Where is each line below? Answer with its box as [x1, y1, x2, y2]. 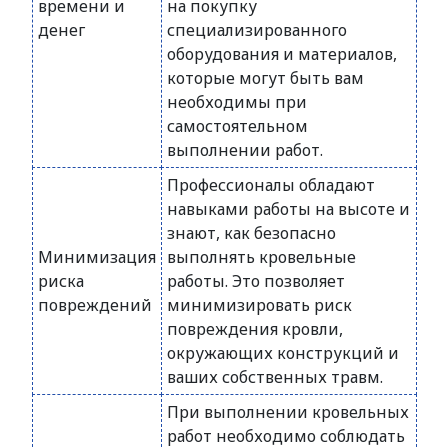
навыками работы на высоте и [167, 198, 410, 220]
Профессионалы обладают [167, 174, 375, 196]
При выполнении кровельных [167, 401, 409, 423]
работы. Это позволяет [167, 270, 345, 292]
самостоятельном [167, 115, 308, 137]
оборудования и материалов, [167, 43, 397, 65]
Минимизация [38, 246, 156, 268]
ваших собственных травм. [167, 366, 383, 388]
